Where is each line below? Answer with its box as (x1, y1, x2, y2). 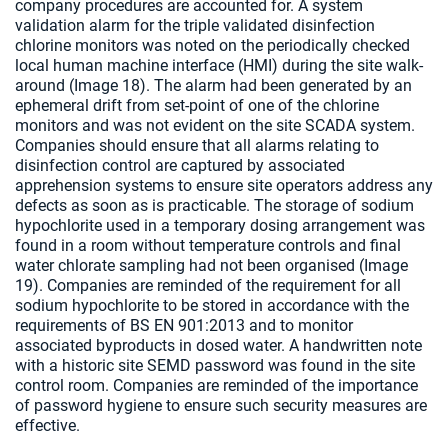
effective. (15, 416, 80, 435)
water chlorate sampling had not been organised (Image (15, 256, 408, 275)
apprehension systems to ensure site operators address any (15, 176, 433, 195)
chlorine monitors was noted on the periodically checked (15, 36, 410, 55)
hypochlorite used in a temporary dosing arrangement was (15, 216, 425, 235)
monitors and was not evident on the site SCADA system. (15, 116, 415, 135)
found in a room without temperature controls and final (15, 236, 401, 255)
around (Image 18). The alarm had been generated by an (15, 76, 412, 95)
